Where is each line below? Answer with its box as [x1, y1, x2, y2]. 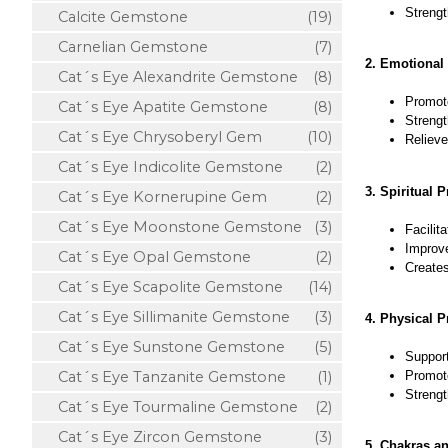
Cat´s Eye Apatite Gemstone [42, 98, 268, 116]
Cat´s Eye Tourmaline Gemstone [42, 398, 298, 416]
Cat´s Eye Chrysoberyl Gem [42, 128, 262, 146]
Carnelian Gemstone [42, 38, 208, 56]
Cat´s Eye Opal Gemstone [42, 248, 251, 266]
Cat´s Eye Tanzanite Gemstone [42, 368, 286, 386]
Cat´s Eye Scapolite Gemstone [42, 278, 283, 296]
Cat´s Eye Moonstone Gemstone [42, 218, 302, 236]
